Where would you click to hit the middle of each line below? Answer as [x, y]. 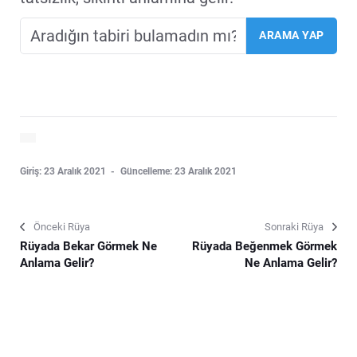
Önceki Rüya [62, 226]
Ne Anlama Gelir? [291, 263]
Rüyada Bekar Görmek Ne [88, 246]
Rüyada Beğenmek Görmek [265, 246]
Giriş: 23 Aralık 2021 [64, 171]
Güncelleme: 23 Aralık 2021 [178, 171]
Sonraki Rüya [294, 226]
